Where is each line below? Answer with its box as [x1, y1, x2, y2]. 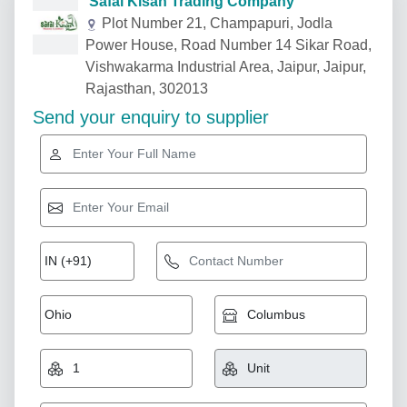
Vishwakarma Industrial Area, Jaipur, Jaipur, [85, 59, 366, 74]
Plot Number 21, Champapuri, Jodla [102, 15, 333, 31]
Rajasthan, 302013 [85, 81, 208, 96]
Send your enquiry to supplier [33, 107, 269, 127]
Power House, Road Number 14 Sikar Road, [85, 37, 372, 53]
